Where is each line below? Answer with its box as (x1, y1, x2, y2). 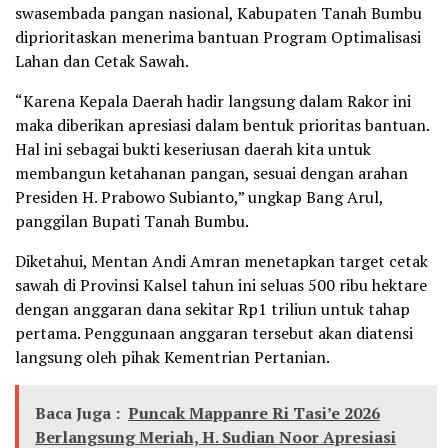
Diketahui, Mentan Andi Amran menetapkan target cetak (15, 249, 428, 272)
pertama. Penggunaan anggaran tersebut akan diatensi (15, 321, 413, 344)
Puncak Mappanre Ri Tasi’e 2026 (128, 401, 380, 424)
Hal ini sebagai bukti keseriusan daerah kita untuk (15, 137, 371, 160)
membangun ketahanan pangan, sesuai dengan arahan (15, 161, 408, 184)
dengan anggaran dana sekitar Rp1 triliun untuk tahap (15, 297, 410, 320)
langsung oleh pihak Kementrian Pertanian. (15, 345, 330, 368)
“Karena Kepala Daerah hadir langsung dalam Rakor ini (15, 89, 411, 112)
